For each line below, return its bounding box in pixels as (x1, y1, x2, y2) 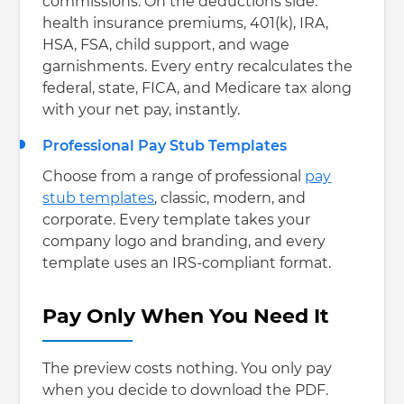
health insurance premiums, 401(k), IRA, (42, 16, 329, 32)
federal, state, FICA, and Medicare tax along (42, 81, 353, 96)
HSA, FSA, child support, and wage (42, 38, 290, 53)
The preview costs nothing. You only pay (42, 362, 333, 377)
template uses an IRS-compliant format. (42, 256, 332, 271)
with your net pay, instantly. (42, 103, 241, 118)
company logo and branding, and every (42, 234, 326, 250)
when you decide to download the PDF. (42, 383, 329, 399)
